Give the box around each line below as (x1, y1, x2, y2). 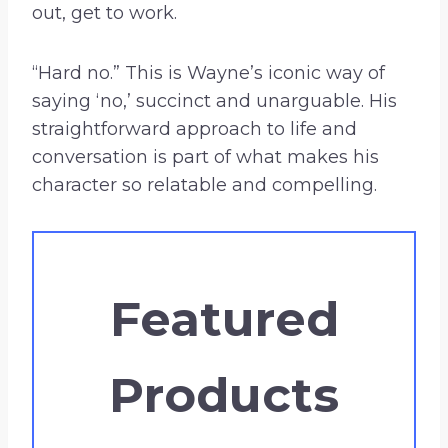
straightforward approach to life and (32, 117, 357, 140)
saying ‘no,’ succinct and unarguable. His (32, 89, 397, 112)
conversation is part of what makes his (32, 145, 379, 168)
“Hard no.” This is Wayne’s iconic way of (32, 61, 385, 84)
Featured (109, 289, 339, 348)
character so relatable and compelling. (32, 173, 377, 196)
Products (109, 365, 339, 424)
